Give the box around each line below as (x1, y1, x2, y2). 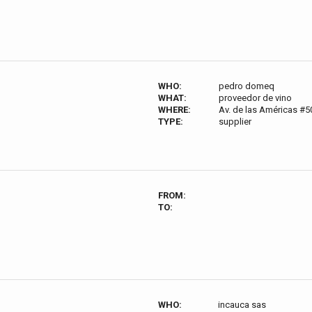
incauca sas (217, 299, 266, 310)
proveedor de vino (218, 93, 292, 103)
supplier (218, 116, 251, 127)
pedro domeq (218, 81, 274, 91)
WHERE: (158, 104, 191, 115)
